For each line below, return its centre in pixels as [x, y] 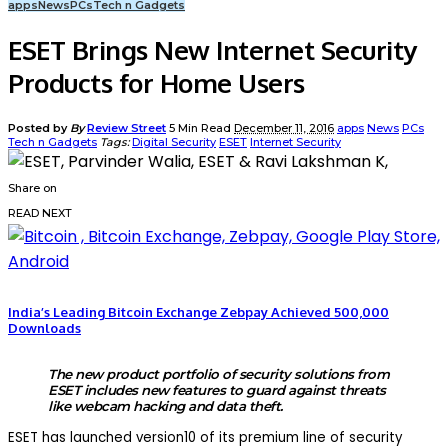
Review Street [126, 127]
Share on [32, 187]
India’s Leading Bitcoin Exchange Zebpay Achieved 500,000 [198, 312]
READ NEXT [40, 212]
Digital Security [174, 141]
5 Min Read [201, 127]
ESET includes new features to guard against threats [217, 390]
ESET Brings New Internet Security [212, 50]
